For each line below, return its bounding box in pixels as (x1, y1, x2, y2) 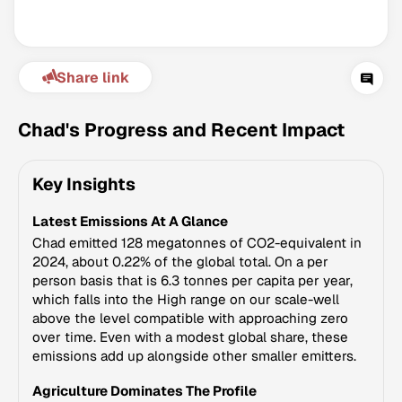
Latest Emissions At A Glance (32, 213, 228, 230)
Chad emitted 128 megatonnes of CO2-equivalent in (32, 234, 362, 251)
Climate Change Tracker (109, 197, 284, 215)
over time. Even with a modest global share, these (32, 328, 348, 345)
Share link (56, 67, 129, 87)
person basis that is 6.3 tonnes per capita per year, (32, 272, 353, 289)
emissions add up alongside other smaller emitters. (32, 347, 356, 364)
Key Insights (32, 173, 135, 196)
